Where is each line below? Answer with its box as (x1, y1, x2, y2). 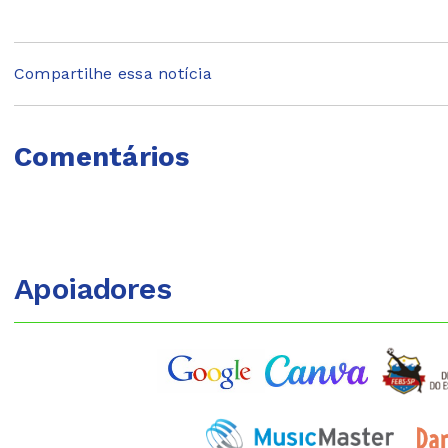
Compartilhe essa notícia (14, 64, 212, 84)
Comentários (14, 139, 190, 173)
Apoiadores (14, 271, 171, 307)
